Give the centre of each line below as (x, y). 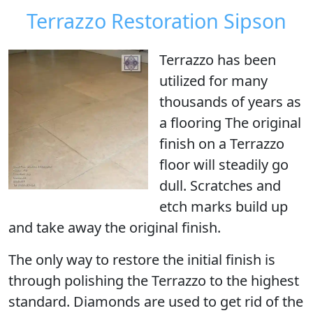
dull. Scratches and (220, 185)
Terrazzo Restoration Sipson (156, 21)
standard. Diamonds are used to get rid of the (156, 301)
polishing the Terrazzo (135, 281)
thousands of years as (230, 102)
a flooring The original (230, 123)
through (36, 281)
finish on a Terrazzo (222, 144)
